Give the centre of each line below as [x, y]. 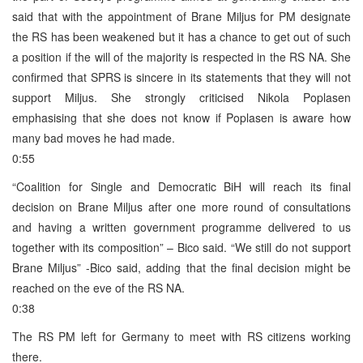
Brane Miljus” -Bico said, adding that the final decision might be [181, 267]
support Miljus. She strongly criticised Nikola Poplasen [181, 97]
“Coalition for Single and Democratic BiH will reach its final [181, 186]
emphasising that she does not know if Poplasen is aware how [181, 117]
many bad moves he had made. [94, 137]
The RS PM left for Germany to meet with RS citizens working [181, 336]
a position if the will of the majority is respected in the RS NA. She [181, 56]
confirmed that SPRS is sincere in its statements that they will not [181, 77]
